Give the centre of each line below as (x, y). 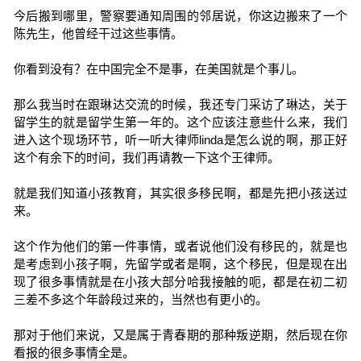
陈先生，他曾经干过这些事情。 (98, 33)
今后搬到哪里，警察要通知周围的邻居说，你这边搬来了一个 (180, 16)
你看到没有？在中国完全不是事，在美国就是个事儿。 (158, 69)
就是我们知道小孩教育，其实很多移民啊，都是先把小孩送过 (180, 193)
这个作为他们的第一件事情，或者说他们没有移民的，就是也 (180, 246)
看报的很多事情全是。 (74, 353)
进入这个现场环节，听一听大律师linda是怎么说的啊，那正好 (180, 140)
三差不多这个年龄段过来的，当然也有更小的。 (140, 299)
